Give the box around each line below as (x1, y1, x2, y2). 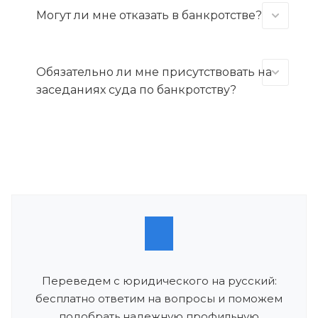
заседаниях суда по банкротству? (36, 83, 236, 97)
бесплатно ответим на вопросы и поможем (35, 292, 283, 305)
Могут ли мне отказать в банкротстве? (36, 9, 262, 22)
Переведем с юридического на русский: (41, 274, 277, 287)
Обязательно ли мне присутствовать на (36, 65, 272, 79)
